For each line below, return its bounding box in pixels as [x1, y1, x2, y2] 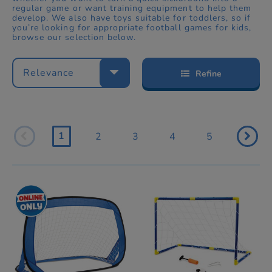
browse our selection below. [12, 31, 137, 43]
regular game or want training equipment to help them [12, 2, 252, 14]
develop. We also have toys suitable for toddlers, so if [12, 12, 251, 24]
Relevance [23, 66, 75, 80]
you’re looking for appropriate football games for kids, [12, 21, 252, 33]
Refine [195, 67, 222, 80]
